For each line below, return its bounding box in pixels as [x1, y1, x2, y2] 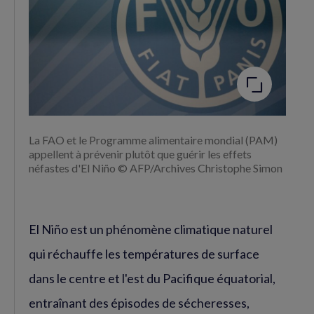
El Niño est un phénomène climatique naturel [29, 221, 273, 237]
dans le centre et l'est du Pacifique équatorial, [29, 270, 275, 286]
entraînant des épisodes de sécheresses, [29, 294, 250, 310]
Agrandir [157, 24, 200, 38]
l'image [157, 35, 193, 49]
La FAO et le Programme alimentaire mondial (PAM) [29, 132, 278, 146]
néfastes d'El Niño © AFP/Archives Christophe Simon [29, 161, 282, 175]
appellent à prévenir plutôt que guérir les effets [29, 146, 252, 161]
